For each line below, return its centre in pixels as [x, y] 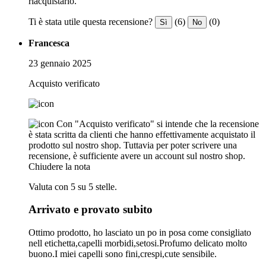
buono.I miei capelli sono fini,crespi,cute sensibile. [123, 254]
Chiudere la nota [59, 166]
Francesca [49, 43]
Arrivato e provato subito [91, 210]
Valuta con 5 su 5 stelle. [73, 186]
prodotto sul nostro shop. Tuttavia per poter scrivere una [133, 145]
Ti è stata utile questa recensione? [91, 21]
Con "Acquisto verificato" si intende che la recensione [158, 123]
